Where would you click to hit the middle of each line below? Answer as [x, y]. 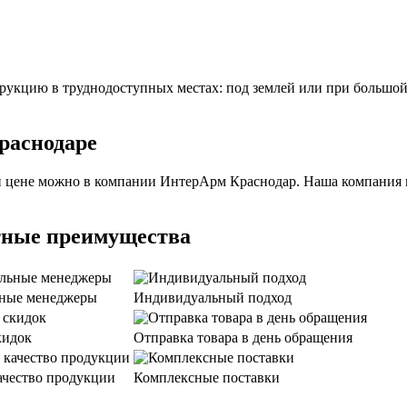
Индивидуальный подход [213, 297]
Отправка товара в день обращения [243, 337]
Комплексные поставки [207, 377]
